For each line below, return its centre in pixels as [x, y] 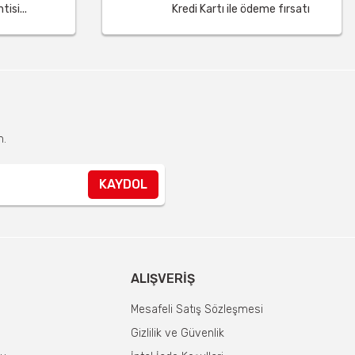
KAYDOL [123, 184]
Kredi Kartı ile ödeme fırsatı [241, 9]
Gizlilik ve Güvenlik [178, 333]
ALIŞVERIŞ [163, 279]
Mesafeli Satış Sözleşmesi [197, 309]
